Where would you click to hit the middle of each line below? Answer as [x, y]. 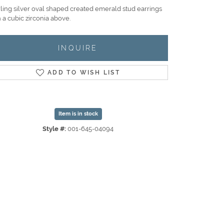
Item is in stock [78, 114]
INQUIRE [78, 48]
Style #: [54, 129]
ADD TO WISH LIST [84, 73]
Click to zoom [108, 165]
